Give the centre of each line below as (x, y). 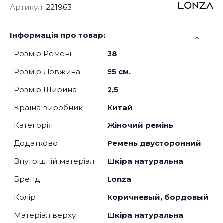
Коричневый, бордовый (158, 197)
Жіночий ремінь (140, 125)
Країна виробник (48, 108)
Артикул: (27, 7)
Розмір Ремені (43, 54)
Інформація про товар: (57, 35)
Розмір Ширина (45, 90)
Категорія (33, 125)
